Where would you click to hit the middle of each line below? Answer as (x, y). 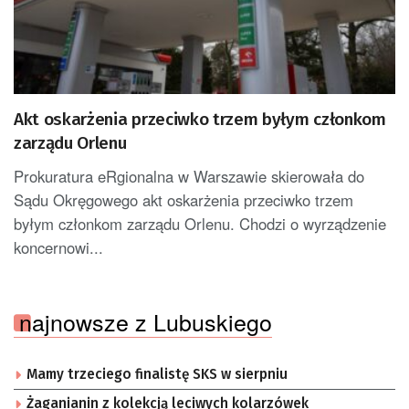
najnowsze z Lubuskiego (146, 322)
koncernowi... (58, 248)
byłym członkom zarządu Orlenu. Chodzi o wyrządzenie (200, 224)
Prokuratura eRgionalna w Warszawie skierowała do (189, 177)
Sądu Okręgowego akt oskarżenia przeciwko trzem (184, 200)
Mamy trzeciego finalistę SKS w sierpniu (157, 375)
